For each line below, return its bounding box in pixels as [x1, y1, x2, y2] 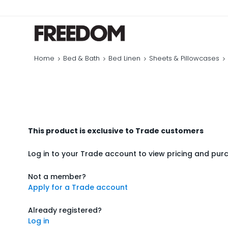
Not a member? [28, 172, 87, 182]
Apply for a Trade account [28, 182, 128, 192]
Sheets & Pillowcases [149, 53, 220, 63]
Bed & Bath [63, 53, 100, 63]
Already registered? [28, 205, 102, 215]
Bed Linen [108, 53, 141, 63]
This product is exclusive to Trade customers [28, 126, 204, 136]
